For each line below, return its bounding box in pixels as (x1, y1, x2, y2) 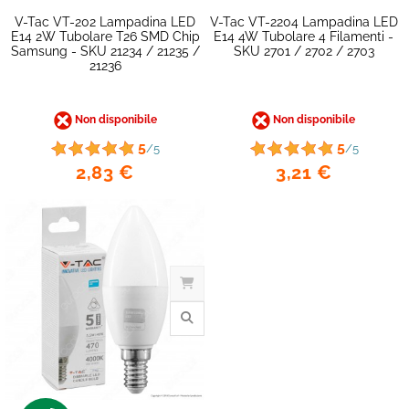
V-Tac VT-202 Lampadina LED (15, 14, 196, 29)
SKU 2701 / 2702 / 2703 (233, 43, 374, 58)
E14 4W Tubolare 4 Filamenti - (214, 28, 394, 44)
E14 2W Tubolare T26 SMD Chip (10, 28, 200, 44)
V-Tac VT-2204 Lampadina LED (209, 14, 398, 29)
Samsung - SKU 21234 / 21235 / (10, 43, 200, 58)
